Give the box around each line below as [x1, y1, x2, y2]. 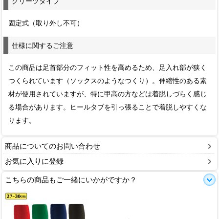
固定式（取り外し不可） [8, 19, 84, 27]
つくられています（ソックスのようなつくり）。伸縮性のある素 [8, 77, 207, 85]
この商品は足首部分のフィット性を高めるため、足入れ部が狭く [8, 64, 207, 71]
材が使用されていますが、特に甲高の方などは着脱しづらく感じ [8, 90, 207, 98]
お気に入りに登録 [5, 156, 64, 165]
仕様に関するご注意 [12, 41, 74, 49]
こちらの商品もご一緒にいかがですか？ [5, 175, 137, 184]
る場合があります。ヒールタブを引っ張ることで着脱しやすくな [8, 103, 207, 111]
